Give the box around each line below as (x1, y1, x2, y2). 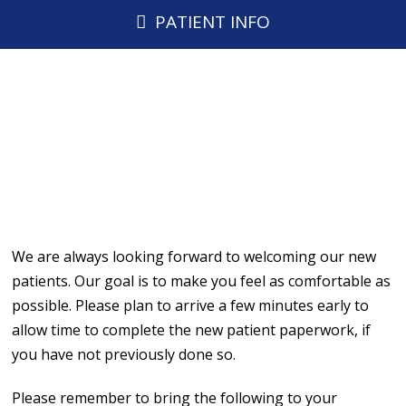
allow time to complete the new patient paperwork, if (12, 319, 372, 340)
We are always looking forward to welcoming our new (12, 246, 377, 266)
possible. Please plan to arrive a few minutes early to (12, 295, 370, 315)
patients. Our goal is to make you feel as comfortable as (12, 270, 391, 291)
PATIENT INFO (154, 10, 270, 34)
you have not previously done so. (12, 343, 237, 364)
